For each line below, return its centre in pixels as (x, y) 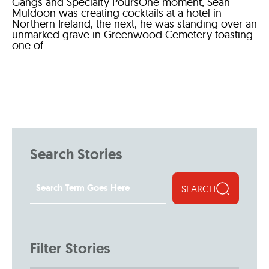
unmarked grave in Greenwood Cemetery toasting (132, 35)
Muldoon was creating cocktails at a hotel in (117, 13)
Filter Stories (70, 248)
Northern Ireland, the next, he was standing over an (134, 24)
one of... (31, 45)
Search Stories (76, 154)
